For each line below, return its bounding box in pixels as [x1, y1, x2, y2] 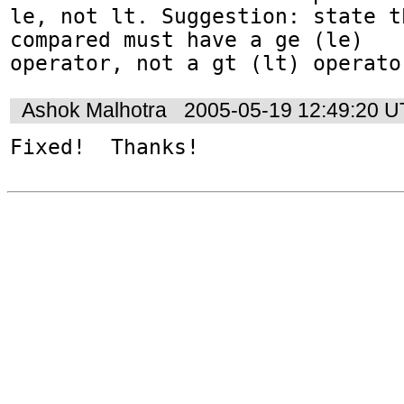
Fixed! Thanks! [10, 135, 199, 160]
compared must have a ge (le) [10, 27, 376, 51]
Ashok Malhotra [22, 99, 167, 123]
